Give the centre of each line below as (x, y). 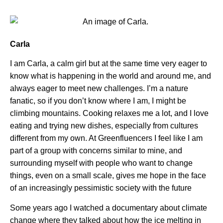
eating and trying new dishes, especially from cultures (104, 126)
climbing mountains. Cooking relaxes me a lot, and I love (109, 113)
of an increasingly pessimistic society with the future (101, 188)
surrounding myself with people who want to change (101, 163)
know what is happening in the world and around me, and (111, 76)
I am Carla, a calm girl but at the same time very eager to (109, 64)
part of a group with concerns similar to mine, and (96, 151)
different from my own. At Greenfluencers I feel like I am (106, 138)
